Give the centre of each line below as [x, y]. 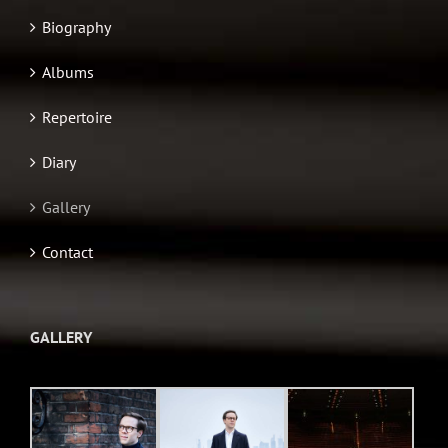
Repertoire [77, 117]
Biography [76, 27]
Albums [68, 72]
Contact [67, 252]
